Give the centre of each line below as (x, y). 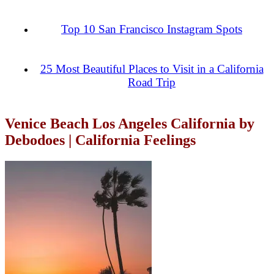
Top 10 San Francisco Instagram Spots (152, 29)
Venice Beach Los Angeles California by (130, 124)
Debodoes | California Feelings (100, 140)
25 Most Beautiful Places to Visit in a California (152, 68)
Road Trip (152, 82)
